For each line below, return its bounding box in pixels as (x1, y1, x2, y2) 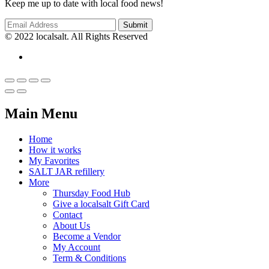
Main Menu (5, 105, 77, 121)
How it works (29, 144, 81, 155)
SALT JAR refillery (29, 166, 104, 177)
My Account (53, 241, 100, 252)
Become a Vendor (53, 231, 121, 241)
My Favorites (29, 155, 79, 166)
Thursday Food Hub (53, 187, 130, 198)
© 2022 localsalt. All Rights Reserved (5, 31, 148, 41)
